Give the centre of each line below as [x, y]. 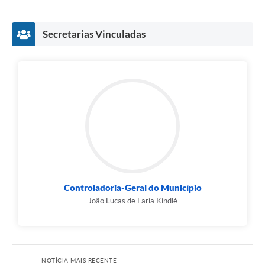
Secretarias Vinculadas [94, 34]
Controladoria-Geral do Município [132, 188]
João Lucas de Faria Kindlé [132, 201]
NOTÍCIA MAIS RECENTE [79, 260]
